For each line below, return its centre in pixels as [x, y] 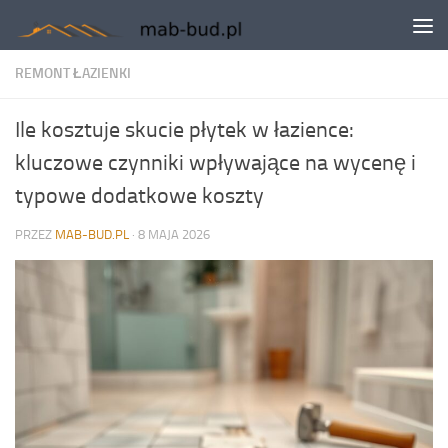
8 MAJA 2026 [174, 234]
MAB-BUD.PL [92, 234]
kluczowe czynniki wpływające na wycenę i [215, 163]
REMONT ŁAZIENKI [73, 73]
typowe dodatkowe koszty [139, 196]
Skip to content [79, 28]
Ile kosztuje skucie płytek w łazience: [184, 130]
